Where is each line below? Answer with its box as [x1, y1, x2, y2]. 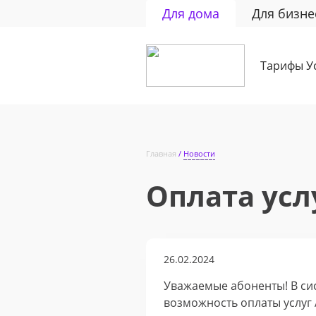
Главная [146, 148, 176, 159]
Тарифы [260, 58, 304, 73]
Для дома [162, 5, 219, 22]
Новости [183, 148, 215, 159]
